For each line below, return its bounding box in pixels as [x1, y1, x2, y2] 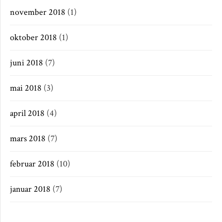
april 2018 [10, 107, 45, 119]
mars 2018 [10, 132, 46, 144]
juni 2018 [10, 56, 43, 68]
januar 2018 [10, 183, 51, 195]
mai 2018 [10, 82, 42, 94]
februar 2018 [10, 158, 55, 169]
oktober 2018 [10, 31, 57, 43]
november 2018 [10, 6, 65, 18]
